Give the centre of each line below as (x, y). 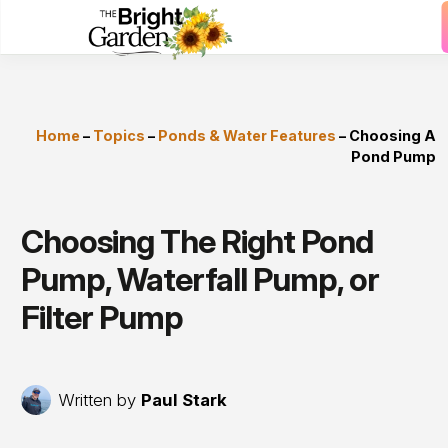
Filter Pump (101, 317)
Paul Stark (183, 399)
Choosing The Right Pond (196, 241)
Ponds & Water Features (247, 135)
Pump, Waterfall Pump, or (199, 279)
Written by (99, 399)
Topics (119, 135)
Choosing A (392, 135)
